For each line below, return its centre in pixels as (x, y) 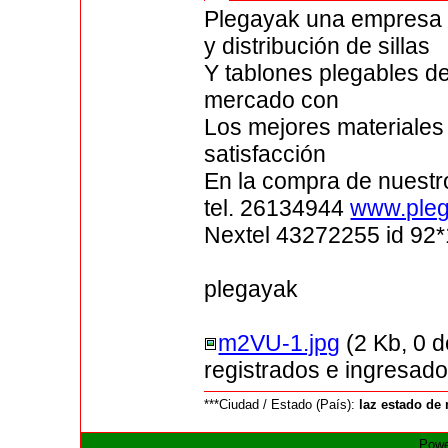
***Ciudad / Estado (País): (282, 405)
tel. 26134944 (277, 208)
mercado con (272, 100)
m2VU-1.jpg (279, 343)
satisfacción (265, 154)
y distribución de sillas (317, 46)
